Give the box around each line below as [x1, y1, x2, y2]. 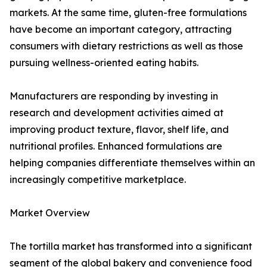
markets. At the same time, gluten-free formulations [10, 7, 247, 19]
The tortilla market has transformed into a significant [10, 240, 252, 253]
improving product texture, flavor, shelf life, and [10, 123, 229, 136]
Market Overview [10, 207, 90, 219]
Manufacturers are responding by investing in [10, 90, 218, 103]
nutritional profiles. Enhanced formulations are [10, 140, 222, 153]
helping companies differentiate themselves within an [10, 157, 255, 169]
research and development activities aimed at [10, 107, 223, 119]
